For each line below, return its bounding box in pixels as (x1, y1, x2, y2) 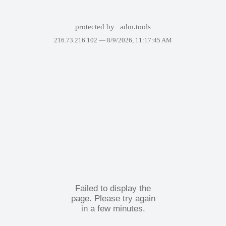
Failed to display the (75, 183, 151, 193)
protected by (75, 23, 117, 31)
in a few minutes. (81, 203, 145, 213)
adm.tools (120, 23, 151, 31)
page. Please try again (71, 193, 155, 203)
